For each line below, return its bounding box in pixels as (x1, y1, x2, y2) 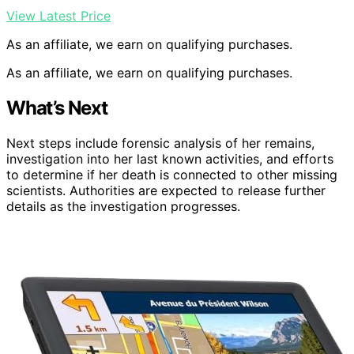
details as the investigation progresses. (6, 198, 240, 214)
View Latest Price (6, 7, 111, 24)
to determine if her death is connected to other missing (6, 166, 337, 183)
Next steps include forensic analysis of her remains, (6, 134, 314, 151)
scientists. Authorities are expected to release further (6, 182, 326, 198)
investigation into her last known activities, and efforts (6, 150, 333, 167)
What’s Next (6, 96, 107, 119)
